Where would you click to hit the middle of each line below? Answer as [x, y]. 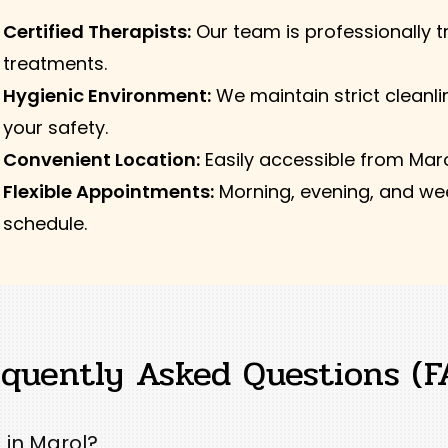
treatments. [54, 63]
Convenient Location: [101, 159]
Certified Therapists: [96, 31]
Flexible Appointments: [108, 191]
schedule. [44, 223]
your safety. [55, 127]
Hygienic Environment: [106, 95]
